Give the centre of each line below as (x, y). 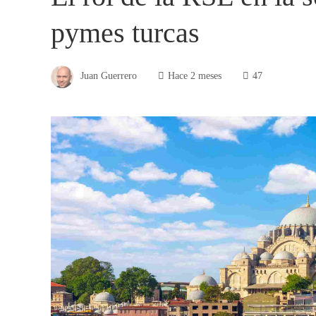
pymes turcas (125, 33)
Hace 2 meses (195, 76)
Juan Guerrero (109, 76)
